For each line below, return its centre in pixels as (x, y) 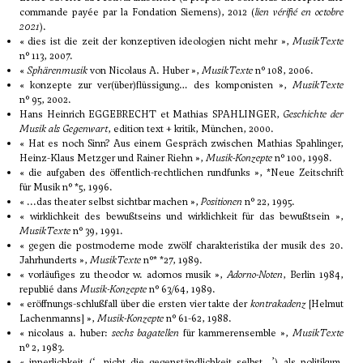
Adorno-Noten (255, 275)
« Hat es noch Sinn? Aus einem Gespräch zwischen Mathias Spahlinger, (181, 144)
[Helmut (325, 304)
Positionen (222, 202)
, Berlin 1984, (314, 275)
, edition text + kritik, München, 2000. (191, 129)
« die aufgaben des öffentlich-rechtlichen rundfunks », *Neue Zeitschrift (181, 173)
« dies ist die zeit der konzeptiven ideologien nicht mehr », (156, 42)
